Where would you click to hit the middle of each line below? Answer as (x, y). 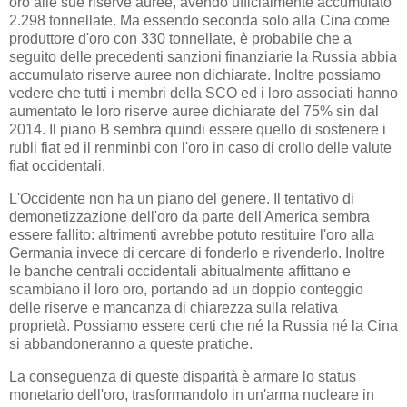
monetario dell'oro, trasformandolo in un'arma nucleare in (192, 394)
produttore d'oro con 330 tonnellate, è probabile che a (180, 39)
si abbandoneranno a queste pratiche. (131, 344)
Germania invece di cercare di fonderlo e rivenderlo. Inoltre (197, 253)
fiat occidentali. (57, 166)
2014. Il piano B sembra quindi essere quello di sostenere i (198, 130)
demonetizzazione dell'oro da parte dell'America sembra (189, 217)
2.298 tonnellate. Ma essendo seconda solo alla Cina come (199, 21)
